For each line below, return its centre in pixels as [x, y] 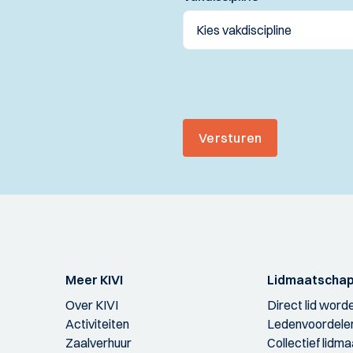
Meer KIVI [94, 280]
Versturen [230, 138]
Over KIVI [91, 305]
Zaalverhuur [98, 343]
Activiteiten [97, 324]
